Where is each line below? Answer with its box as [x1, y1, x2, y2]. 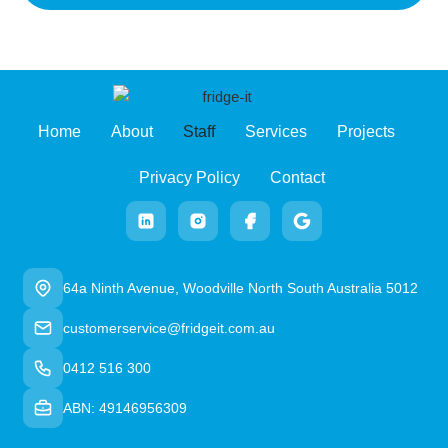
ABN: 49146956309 [63, 400, 188, 417]
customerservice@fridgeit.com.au [63, 320, 276, 337]
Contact [269, 169, 325, 187]
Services [245, 123, 307, 141]
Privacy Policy [138, 169, 240, 187]
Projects [337, 123, 395, 141]
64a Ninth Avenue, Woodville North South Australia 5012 [63, 280, 419, 297]
